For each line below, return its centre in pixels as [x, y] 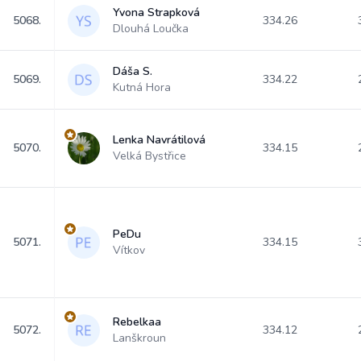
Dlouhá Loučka [151, 29]
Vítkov [129, 250]
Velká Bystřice [149, 156]
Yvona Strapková [156, 12]
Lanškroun [139, 338]
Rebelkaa [137, 322]
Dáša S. [133, 71]
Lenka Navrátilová [159, 140]
